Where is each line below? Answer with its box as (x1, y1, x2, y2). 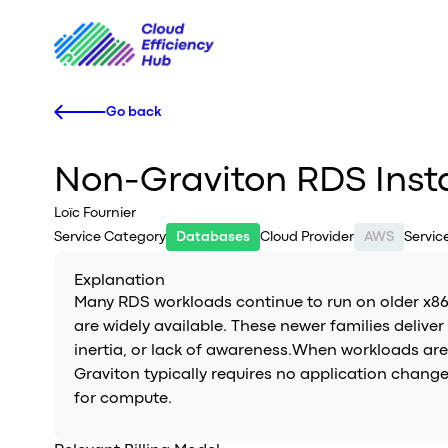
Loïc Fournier (53, 207, 136, 219)
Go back (105, 106, 162, 118)
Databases (175, 231, 250, 243)
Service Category (53, 231, 166, 243)
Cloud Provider (259, 231, 354, 243)
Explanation (73, 274, 165, 288)
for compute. (73, 392, 172, 406)
